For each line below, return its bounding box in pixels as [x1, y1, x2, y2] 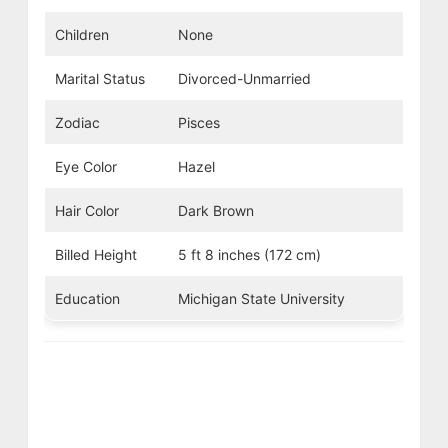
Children [54, 25, 109, 43]
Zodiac [54, 113, 100, 131]
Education [54, 289, 120, 307]
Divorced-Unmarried [177, 69, 311, 87]
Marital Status [54, 69, 145, 87]
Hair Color [54, 201, 119, 219]
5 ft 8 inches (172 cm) [177, 245, 321, 263]
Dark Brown [177, 201, 254, 219]
